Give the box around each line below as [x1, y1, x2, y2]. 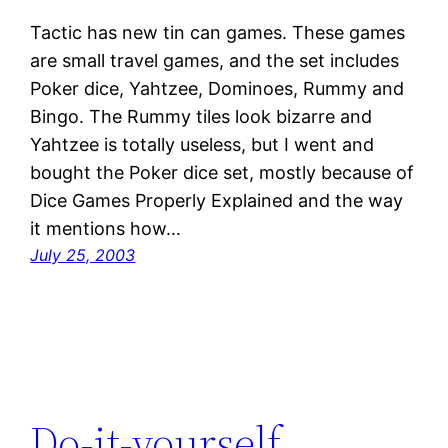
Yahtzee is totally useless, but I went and [30, 134, 375, 156]
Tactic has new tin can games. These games [30, 22, 406, 44]
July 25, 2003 [30, 245, 136, 266]
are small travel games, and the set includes [30, 50, 400, 72]
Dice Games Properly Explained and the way [30, 190, 404, 212]
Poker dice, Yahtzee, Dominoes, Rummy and [30, 78, 405, 100]
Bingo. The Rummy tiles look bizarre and [30, 106, 373, 128]
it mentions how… [30, 218, 182, 240]
